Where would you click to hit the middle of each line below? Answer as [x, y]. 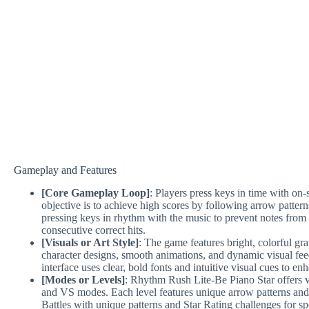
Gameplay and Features [65, 170]
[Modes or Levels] [83, 279]
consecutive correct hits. [93, 230]
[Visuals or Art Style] [90, 242]
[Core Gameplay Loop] [96, 192]
